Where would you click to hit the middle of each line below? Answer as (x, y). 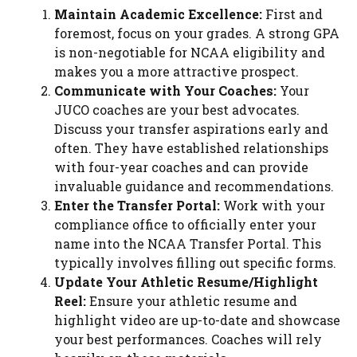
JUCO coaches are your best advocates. (177, 109)
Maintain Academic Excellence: (158, 14)
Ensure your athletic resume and (192, 300)
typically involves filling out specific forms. (195, 262)
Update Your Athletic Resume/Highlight (186, 281)
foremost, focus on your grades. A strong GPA (197, 33)
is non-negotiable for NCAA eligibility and (190, 52)
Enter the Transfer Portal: (137, 205)
